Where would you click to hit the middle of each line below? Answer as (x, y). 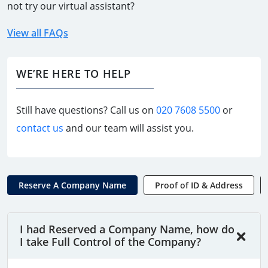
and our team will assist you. (130, 128)
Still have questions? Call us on (86, 110)
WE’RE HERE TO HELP (74, 74)
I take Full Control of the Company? (110, 242)
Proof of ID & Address (199, 185)
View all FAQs (38, 33)
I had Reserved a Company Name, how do (127, 229)
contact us (40, 128)
